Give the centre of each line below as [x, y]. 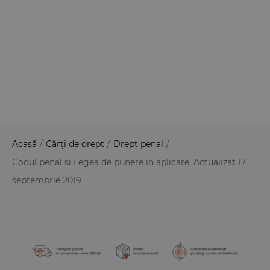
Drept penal [138, 144]
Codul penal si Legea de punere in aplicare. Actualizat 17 [129, 162]
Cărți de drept [75, 144]
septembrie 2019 [47, 180]
